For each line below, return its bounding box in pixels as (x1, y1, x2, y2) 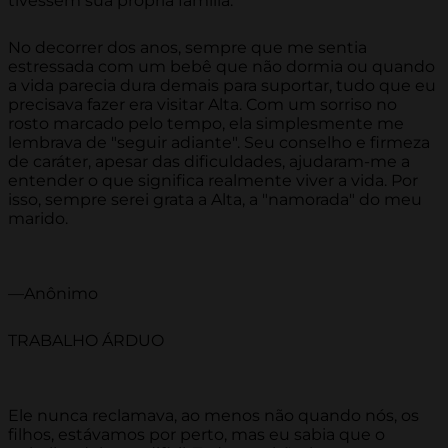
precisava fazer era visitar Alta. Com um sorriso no (8, 95, 397, 115)
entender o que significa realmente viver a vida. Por (8, 171, 418, 191)
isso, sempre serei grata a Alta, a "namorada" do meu (8, 190, 422, 210)
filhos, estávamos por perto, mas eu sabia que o (8, 425, 385, 445)
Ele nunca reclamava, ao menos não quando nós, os (8, 406, 419, 426)
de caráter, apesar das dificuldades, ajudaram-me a (8, 152, 410, 172)
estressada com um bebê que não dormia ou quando (8, 57, 435, 77)
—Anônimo (8, 284, 98, 304)
